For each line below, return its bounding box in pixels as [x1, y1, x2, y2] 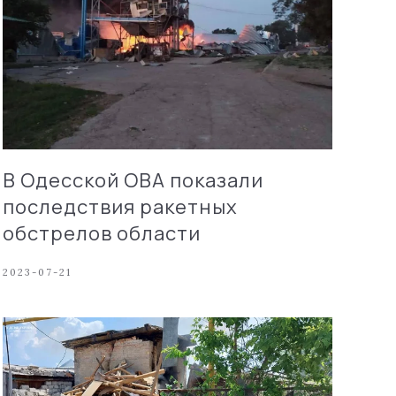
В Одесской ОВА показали [2, 166, 263, 194]
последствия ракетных [2, 193, 238, 220]
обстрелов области [2, 219, 201, 247]
